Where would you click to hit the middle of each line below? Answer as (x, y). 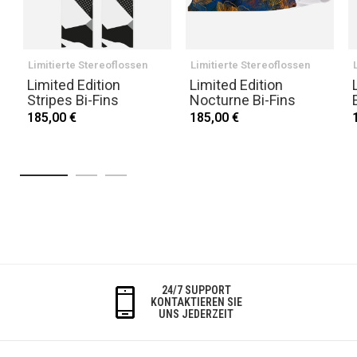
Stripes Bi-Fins (73, 100)
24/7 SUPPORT (196, 290)
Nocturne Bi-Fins (243, 100)
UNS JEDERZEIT (196, 314)
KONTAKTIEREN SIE (196, 302)
